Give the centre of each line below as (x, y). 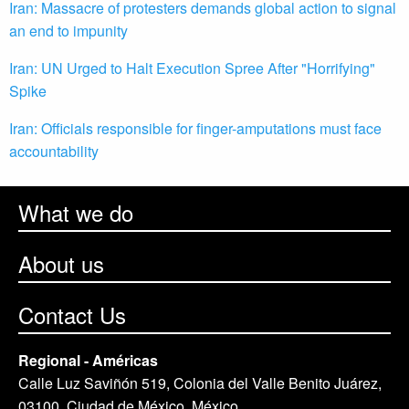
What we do (76, 213)
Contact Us (72, 315)
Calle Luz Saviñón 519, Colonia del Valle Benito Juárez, (200, 383)
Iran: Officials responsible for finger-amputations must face (195, 129)
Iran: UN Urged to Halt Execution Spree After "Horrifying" (192, 68)
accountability (54, 152)
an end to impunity (68, 31)
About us (61, 264)
